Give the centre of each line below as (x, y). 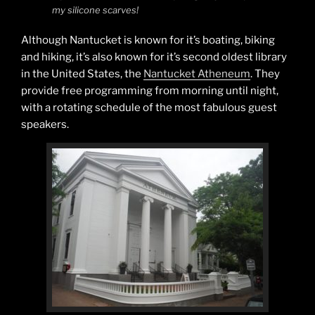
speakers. (45, 124)
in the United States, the (82, 73)
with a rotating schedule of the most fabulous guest (149, 107)
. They (265, 73)
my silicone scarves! (95, 10)
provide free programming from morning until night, (150, 90)
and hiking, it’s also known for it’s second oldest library (154, 57)
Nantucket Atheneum (197, 73)
